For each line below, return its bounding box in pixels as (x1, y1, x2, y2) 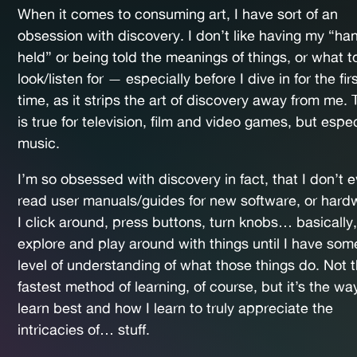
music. (18, 134, 60, 151)
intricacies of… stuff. (18, 320, 150, 338)
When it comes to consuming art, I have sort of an (18, 5, 338, 22)
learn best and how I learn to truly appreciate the (18, 299, 333, 316)
